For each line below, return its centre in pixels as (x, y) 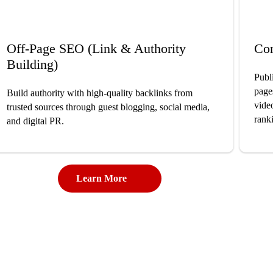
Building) (32, 65)
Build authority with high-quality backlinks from (99, 93)
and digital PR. (35, 121)
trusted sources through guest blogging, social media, (108, 107)
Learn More (101, 179)
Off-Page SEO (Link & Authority (96, 49)
